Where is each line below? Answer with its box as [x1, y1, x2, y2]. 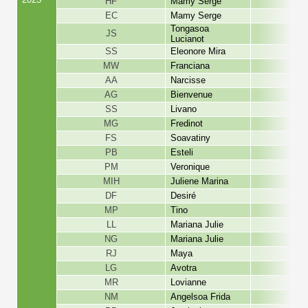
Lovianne [170, 277, 207, 288]
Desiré [170, 190, 197, 201]
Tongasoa [170, 23, 210, 34]
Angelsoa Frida [170, 291, 231, 302]
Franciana [170, 60, 210, 71]
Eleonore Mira [170, 46, 226, 57]
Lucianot [170, 34, 205, 45]
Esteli [170, 147, 194, 158]
